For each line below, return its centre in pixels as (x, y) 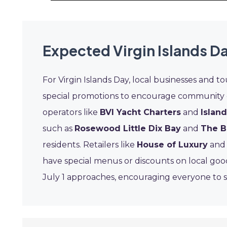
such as (59, 128)
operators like (71, 112)
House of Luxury (172, 145)
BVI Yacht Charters (140, 112)
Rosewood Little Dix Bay (128, 128)
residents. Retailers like (90, 145)
